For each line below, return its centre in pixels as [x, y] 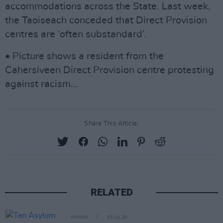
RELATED [111, 192]
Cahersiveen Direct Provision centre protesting [110, 70]
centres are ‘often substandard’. [76, 35]
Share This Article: [111, 124]
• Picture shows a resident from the [84, 56]
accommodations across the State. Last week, [108, 7]
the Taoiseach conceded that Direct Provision [106, 21]
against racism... [42, 84]
